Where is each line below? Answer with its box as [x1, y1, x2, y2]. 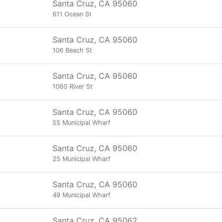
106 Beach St [53, 47, 92, 54]
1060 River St [53, 83, 93, 90]
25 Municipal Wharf [53, 155, 111, 163]
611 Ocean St [53, 10, 92, 18]
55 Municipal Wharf [53, 119, 111, 126]
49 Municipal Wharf [53, 191, 111, 199]
